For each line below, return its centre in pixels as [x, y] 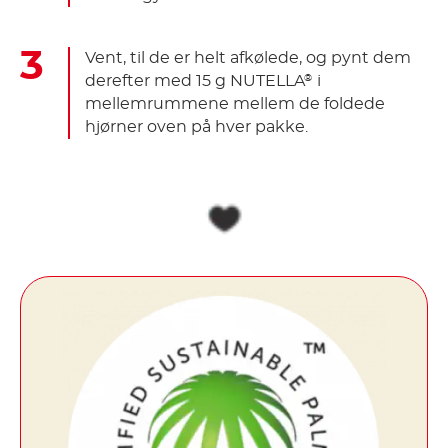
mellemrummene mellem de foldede [235, 103]
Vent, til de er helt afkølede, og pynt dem [248, 57]
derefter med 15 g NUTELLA [195, 80]
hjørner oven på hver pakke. [196, 126]
